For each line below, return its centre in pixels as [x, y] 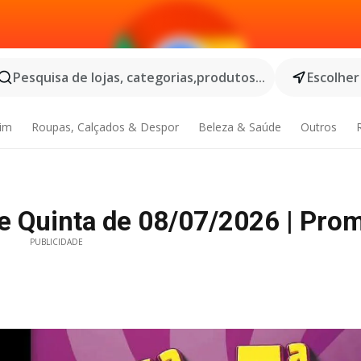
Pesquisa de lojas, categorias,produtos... [139, 77]
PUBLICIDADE [57, 242]
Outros [318, 127]
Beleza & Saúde [239, 127]
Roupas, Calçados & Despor [106, 127]
